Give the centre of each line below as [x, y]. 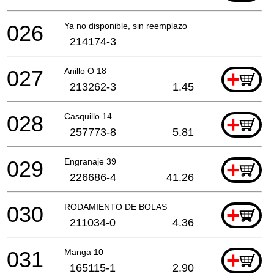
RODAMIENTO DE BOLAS [116, 206]
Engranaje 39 [90, 161]
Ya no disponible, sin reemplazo [126, 25]
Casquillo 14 [88, 116]
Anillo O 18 [85, 71]
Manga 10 [84, 252]
